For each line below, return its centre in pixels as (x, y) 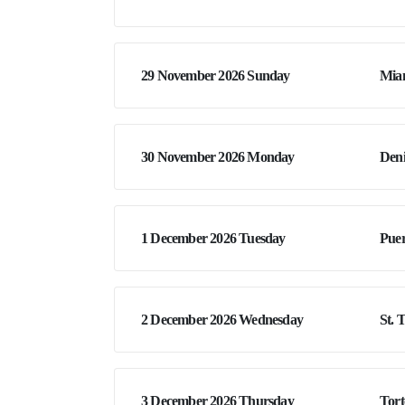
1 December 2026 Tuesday (213, 239)
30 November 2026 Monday (218, 157)
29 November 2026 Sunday (216, 76)
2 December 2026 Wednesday (222, 320)
